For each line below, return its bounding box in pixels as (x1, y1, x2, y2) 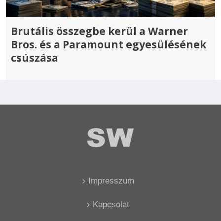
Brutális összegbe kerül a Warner (11, 24, 188, 38)
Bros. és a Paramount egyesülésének (11, 37, 206, 51)
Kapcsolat (93, 199, 129, 209)
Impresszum (88, 176, 134, 185)
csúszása (11, 50, 58, 65)
